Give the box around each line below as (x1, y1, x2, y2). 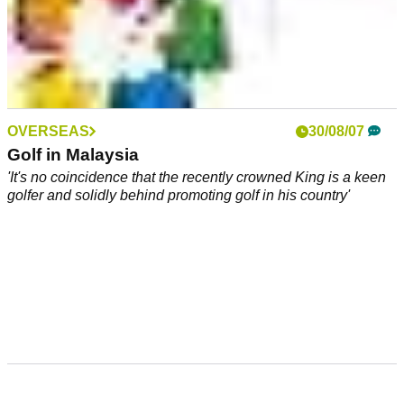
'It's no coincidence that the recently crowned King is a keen (7, 169, 386, 185)
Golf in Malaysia (7, 144, 139, 164)
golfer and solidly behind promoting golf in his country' (7, 187, 350, 203)
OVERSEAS (7, 123, 89, 139)
